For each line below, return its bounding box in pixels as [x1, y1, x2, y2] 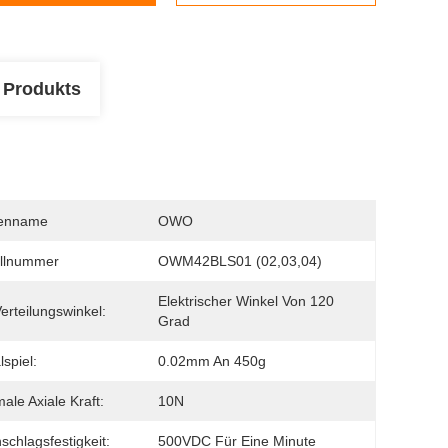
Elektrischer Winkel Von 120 [158, 293, 334, 309]
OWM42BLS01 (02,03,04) [158, 253, 322, 269]
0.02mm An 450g [158, 353, 266, 369]
